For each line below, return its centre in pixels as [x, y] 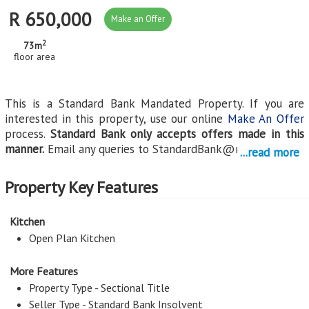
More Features [44, 271]
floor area [34, 57]
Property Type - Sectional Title [99, 288]
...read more [270, 152]
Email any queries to [98, 149]
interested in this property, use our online [116, 119]
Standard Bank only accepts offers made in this [177, 134]
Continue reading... [51, 169]
